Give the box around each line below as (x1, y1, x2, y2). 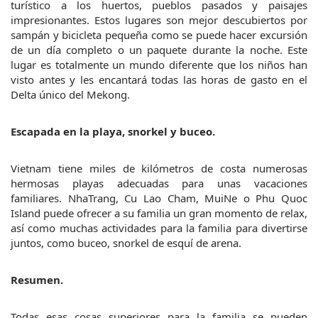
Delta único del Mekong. (11, 87, 130, 102)
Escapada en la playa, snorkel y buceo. (11, 124, 215, 139)
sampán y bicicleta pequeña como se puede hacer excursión (11, 28, 307, 43)
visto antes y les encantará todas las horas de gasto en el (11, 72, 307, 87)
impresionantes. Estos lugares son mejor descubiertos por (11, 13, 307, 28)
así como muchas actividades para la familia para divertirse (11, 221, 307, 236)
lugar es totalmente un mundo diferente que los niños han (11, 57, 307, 72)
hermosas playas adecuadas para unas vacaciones (11, 176, 307, 191)
